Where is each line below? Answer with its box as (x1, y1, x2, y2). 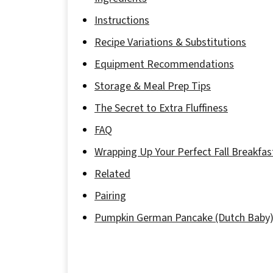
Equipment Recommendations (94, 56, 234, 72)
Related (94, 166, 130, 182)
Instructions (94, 12, 149, 28)
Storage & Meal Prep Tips (94, 78, 211, 94)
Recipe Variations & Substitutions (94, 34, 246, 50)
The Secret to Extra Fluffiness (94, 100, 228, 116)
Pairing (94, 188, 126, 204)
